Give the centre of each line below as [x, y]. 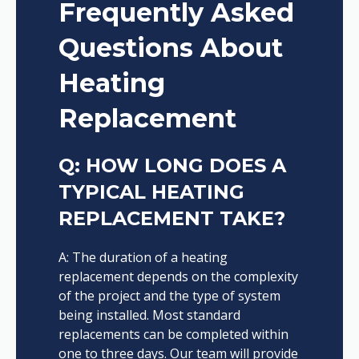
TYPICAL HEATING [151, 192]
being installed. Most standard [149, 315]
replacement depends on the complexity [178, 277]
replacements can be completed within [173, 335]
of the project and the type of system [169, 296]
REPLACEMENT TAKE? [171, 219]
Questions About [170, 48]
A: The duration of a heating [143, 258]
